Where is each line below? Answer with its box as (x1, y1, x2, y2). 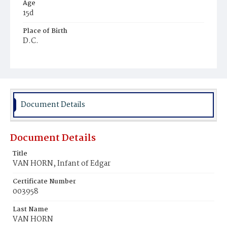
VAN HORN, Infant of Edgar (13, 158, 110, 170)
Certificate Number (13, 176, 76, 187)
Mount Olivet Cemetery (28, 64, 99, 75)
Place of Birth (23, 26, 67, 36)
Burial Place (23, 54, 62, 64)
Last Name (13, 204, 48, 215)
